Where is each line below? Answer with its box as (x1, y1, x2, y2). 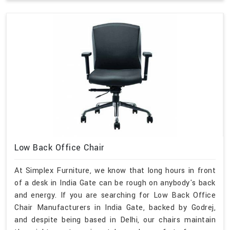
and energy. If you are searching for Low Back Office (14, 190, 216, 201)
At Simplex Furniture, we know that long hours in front (14, 165, 216, 177)
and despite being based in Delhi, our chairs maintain (14, 215, 216, 226)
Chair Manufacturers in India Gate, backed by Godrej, (14, 202, 216, 214)
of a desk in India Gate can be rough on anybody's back (14, 178, 216, 189)
